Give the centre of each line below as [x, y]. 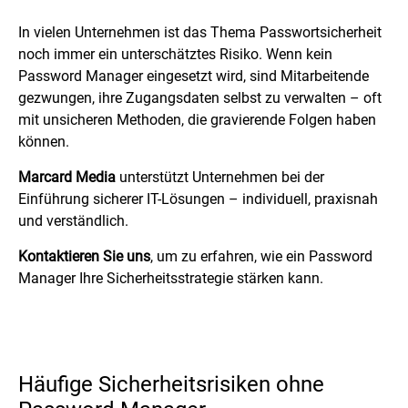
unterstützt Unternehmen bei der [220, 178]
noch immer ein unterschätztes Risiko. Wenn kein [175, 55]
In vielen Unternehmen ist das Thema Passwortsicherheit [200, 33]
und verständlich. [73, 221]
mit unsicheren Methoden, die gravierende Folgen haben [197, 120]
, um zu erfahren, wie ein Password [261, 257]
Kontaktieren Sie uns [84, 257]
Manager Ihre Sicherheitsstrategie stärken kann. [171, 279]
